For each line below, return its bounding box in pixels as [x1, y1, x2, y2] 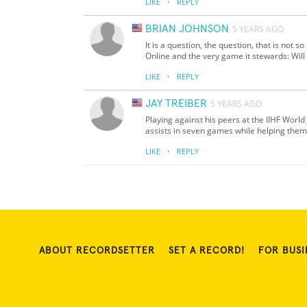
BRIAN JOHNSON [145, 23, 229, 35]
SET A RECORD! [169, 246, 245, 256]
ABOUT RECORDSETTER [39, 246, 155, 256]
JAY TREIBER [145, 98, 207, 110]
